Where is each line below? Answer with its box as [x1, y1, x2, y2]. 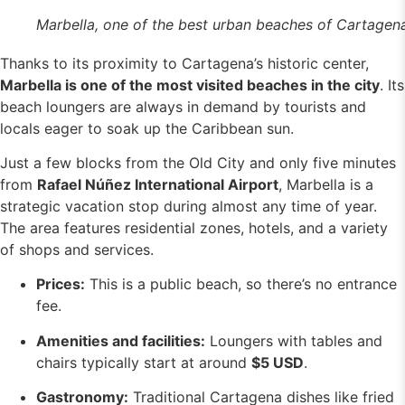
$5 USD [251, 353, 304, 372]
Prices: [36, 275, 85, 294]
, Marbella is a [278, 174, 373, 193]
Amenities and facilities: [36, 331, 205, 350]
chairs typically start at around [36, 353, 251, 372]
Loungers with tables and [205, 331, 382, 350]
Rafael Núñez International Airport [37, 174, 278, 193]
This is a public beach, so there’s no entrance [85, 275, 397, 294]
